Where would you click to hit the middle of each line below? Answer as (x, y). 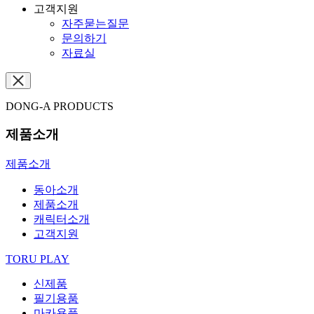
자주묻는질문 (95, 23)
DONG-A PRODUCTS (60, 106)
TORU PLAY (37, 259)
